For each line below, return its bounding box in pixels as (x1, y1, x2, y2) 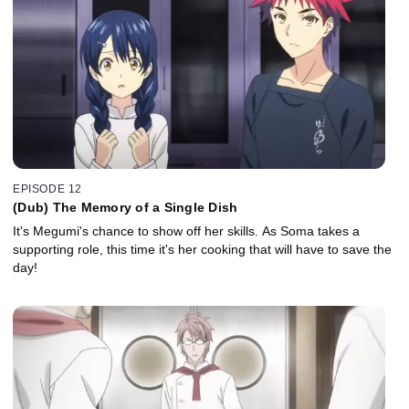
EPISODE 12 (13, 182, 82, 195)
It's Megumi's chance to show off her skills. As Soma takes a (13, 223, 360, 238)
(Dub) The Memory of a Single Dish (13, 199, 238, 215)
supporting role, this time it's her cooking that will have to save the (13, 241, 392, 257)
